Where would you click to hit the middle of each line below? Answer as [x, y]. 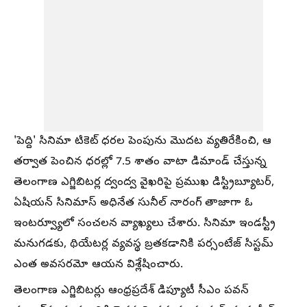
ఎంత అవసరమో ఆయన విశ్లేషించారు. [98, 265]
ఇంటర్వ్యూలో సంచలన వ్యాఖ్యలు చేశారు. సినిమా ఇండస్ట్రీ [145, 224]
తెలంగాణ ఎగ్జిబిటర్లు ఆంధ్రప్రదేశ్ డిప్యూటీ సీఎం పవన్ [131, 291]
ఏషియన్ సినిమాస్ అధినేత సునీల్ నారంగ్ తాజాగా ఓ [133, 204]
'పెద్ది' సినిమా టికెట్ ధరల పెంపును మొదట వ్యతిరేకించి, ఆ [143, 142]
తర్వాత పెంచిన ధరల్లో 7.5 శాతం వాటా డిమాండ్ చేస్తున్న [140, 162]
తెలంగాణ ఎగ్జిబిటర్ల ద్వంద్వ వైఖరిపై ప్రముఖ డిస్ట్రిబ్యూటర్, [144, 183]
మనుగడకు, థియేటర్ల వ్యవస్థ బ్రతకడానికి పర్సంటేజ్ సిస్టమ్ [144, 245]
